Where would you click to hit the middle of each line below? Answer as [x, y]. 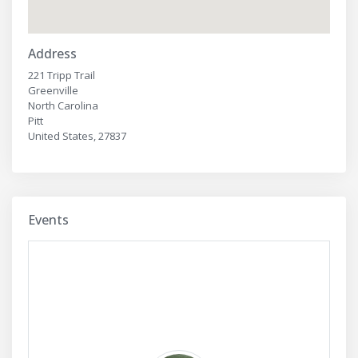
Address [52, 54]
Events [48, 220]
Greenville [53, 91]
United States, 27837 [77, 136]
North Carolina [63, 106]
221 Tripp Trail [62, 76]
